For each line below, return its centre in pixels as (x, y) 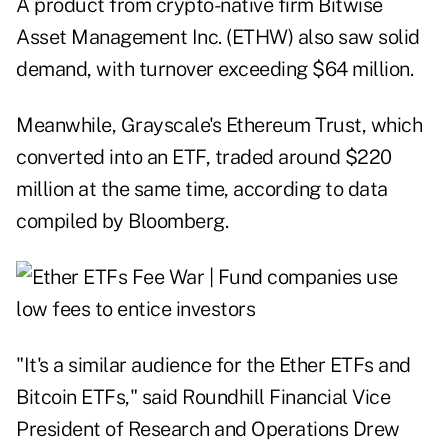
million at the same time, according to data (202, 189)
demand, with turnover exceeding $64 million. (214, 69)
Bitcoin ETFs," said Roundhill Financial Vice (203, 397)
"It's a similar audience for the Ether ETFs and (213, 365)
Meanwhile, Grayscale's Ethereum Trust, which (219, 125)
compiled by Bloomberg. (122, 221)
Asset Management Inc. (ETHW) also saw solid (218, 37)
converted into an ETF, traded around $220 (204, 157)
